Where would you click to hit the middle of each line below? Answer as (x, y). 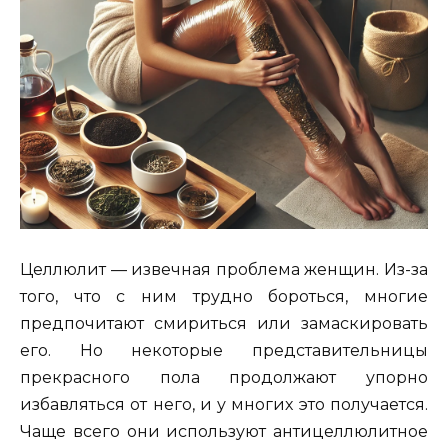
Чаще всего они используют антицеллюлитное (224, 431)
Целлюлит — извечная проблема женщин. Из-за (224, 269)
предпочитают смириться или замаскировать (224, 323)
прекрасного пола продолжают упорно (224, 377)
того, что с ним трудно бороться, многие (224, 296)
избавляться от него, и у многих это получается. (224, 404)
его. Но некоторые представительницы (224, 350)
